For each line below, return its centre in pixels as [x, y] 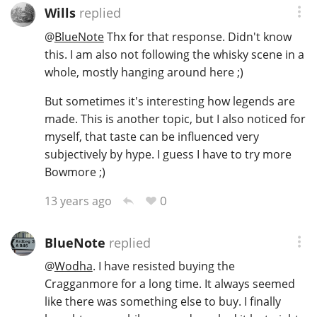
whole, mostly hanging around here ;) [144, 73]
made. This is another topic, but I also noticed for [175, 119]
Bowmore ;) [75, 172]
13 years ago [78, 201]
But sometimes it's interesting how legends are [169, 102]
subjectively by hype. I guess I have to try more [168, 155]
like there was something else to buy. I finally [162, 302]
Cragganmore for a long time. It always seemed [169, 284]
